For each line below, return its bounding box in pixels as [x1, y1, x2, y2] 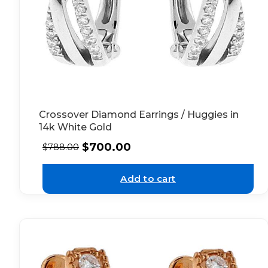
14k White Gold [39, 121, 112, 133]
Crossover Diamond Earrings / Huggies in [39, 109, 239, 121]
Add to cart [120, 172, 176, 184]
